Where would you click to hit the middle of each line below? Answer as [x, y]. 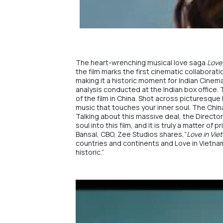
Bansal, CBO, [97, 134]
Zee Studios [138, 134]
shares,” [172, 134]
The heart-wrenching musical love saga [141, 62]
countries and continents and [125, 143]
